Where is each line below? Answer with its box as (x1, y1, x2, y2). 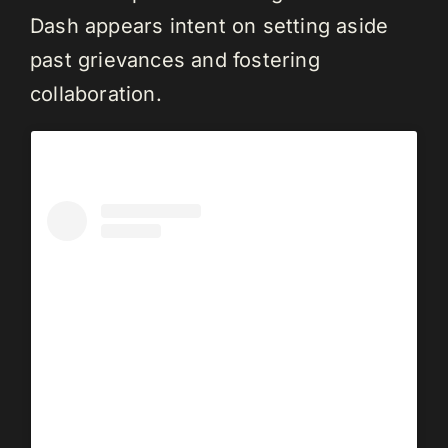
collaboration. (30, 82, 162, 107)
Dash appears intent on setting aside (30, 14, 389, 39)
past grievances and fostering (30, 48, 320, 73)
